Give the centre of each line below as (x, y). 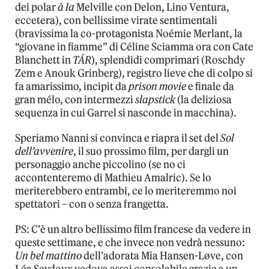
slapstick (154, 100)
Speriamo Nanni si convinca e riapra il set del (118, 138)
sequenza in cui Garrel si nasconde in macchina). (126, 113)
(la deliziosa (204, 100)
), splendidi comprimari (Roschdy (168, 60)
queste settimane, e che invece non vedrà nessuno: (130, 243)
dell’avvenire (44, 152)
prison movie (157, 87)
